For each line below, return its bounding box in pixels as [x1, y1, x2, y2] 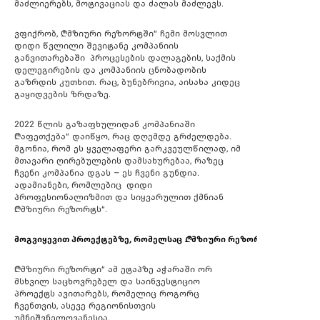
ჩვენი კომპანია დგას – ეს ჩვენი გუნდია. [14, 168, 199, 179]
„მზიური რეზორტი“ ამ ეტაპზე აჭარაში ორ [14, 264, 214, 275]
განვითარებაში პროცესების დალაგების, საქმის [14, 53, 236, 64]
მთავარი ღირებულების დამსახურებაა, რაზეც [14, 156, 224, 166]
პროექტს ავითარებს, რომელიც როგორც [14, 289, 199, 299]
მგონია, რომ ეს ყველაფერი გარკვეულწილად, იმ [14, 144, 241, 154]
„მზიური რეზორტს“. [14, 204, 109, 215]
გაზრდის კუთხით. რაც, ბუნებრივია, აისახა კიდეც [14, 77, 240, 88]
